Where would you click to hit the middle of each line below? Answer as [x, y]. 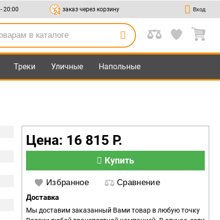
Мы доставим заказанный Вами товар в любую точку [113, 210]
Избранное [68, 182]
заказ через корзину [90, 9]
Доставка [42, 197]
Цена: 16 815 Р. [74, 140]
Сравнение [139, 182]
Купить [119, 160]
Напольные [120, 67]
